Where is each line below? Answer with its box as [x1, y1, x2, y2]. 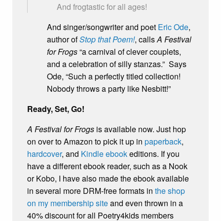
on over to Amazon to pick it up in [27, 136, 145, 147]
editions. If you [127, 148, 180, 160]
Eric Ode [158, 21, 188, 33]
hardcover [27, 148, 62, 160]
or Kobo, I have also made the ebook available [27, 173, 189, 184]
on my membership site [27, 197, 108, 209]
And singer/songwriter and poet [47, 21, 158, 33]
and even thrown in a [108, 197, 183, 209]
